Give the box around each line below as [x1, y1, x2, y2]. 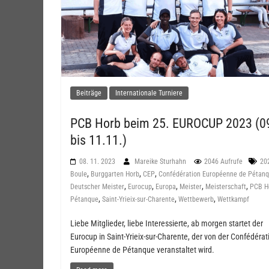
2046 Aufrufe [204, 157, 243, 166]
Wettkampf [217, 195, 249, 204]
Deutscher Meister [70, 182, 124, 191]
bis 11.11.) [70, 132, 127, 148]
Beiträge [76, 88, 101, 97]
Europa [156, 182, 176, 191]
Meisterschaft [205, 182, 246, 191]
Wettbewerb [178, 195, 214, 204]
